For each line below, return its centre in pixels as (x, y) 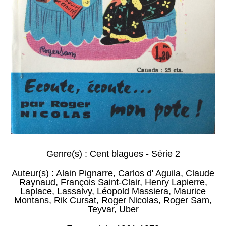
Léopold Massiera (133, 191)
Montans (32, 201)
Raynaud (37, 182)
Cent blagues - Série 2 (135, 154)
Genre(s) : (68, 154)
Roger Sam (186, 201)
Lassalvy (74, 191)
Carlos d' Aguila (149, 173)
